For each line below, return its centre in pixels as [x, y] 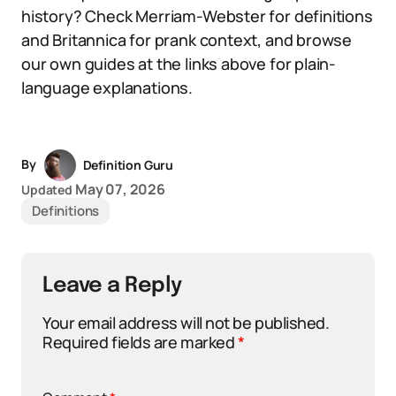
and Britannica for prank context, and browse [187, 40]
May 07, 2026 [120, 189]
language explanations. [107, 88]
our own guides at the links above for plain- [179, 64]
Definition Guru [128, 165]
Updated [47, 190]
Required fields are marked [140, 342]
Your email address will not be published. [186, 323]
